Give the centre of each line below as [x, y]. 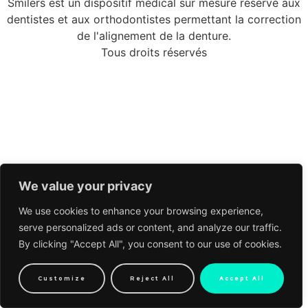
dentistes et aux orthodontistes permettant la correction [154, 20]
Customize [62, 278]
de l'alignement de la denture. [154, 36]
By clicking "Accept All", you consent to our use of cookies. [150, 244]
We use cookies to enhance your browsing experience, [141, 211]
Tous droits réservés [154, 53]
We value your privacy [86, 186]
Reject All [153, 278]
